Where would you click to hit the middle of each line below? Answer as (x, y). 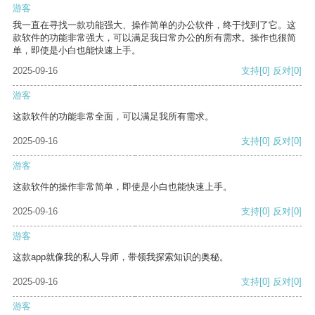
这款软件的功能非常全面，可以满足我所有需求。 (113, 117)
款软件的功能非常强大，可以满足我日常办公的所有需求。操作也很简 (154, 38)
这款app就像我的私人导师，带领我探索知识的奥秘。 (121, 257)
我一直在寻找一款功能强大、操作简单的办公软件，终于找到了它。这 (154, 25)
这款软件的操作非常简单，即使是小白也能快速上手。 (122, 187)
